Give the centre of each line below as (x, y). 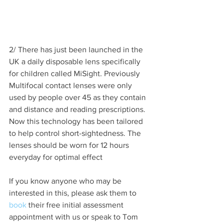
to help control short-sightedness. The (76, 133)
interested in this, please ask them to (74, 193)
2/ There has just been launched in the (77, 50)
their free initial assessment (76, 205)
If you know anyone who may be (66, 181)
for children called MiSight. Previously (75, 74)
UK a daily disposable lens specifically (76, 62)
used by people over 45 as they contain (78, 98)
